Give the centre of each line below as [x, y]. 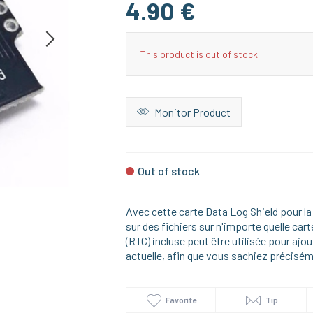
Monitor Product [191, 112]
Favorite [181, 300]
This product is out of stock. [200, 54]
